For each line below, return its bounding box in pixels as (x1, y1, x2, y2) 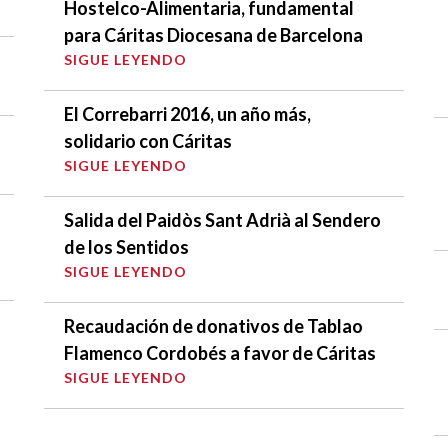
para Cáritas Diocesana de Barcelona (64, 23, 363, 46)
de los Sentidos (64, 235, 189, 258)
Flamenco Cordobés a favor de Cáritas (64, 341, 376, 364)
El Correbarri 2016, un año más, (64, 102, 311, 125)
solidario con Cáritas (64, 129, 232, 152)
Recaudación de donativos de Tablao (64, 314, 363, 337)
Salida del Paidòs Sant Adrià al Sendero (64, 208, 381, 231)
